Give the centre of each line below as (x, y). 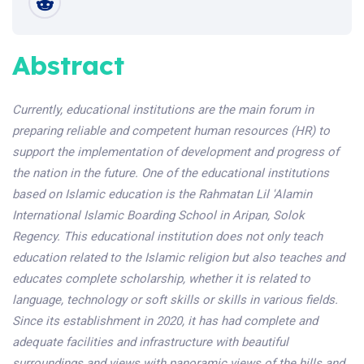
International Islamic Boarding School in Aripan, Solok (158, 215)
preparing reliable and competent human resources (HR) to (171, 131)
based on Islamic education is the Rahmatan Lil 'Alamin (162, 194)
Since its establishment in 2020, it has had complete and (165, 321)
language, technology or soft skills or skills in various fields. (175, 300)
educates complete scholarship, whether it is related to (161, 279)
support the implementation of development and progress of (175, 152)
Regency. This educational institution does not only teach (167, 236)
